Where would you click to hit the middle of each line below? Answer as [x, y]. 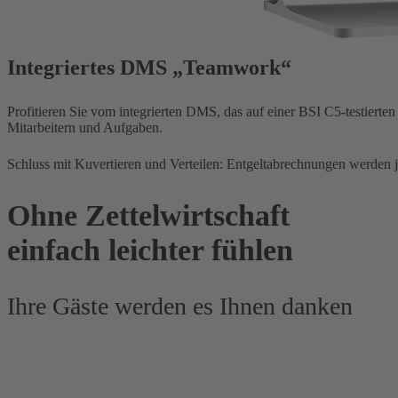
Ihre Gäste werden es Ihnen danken [180, 306]
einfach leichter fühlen [150, 249]
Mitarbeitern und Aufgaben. [85, 128]
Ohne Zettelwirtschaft [148, 215]
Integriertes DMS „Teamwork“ [149, 68]
